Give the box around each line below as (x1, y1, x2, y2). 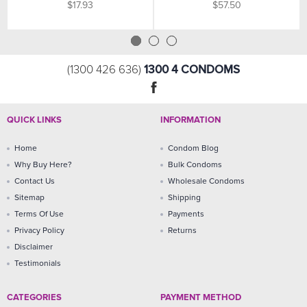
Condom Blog (168, 145, 219, 153)
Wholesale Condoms (168, 177, 245, 186)
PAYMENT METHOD (160, 293, 241, 303)
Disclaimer (14, 243, 53, 252)
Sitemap (14, 194, 45, 203)
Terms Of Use (14, 210, 64, 219)
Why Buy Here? (14, 161, 72, 170)
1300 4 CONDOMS (144, 62, 240, 77)
